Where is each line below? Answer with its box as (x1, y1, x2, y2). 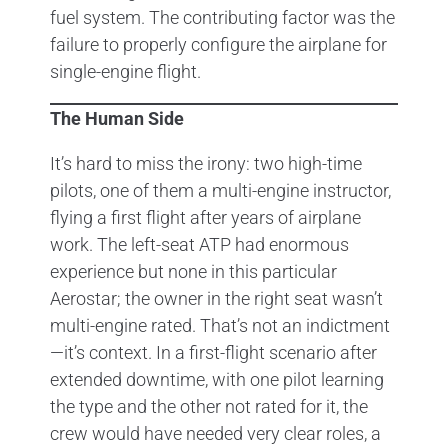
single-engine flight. (50, 60, 201, 82)
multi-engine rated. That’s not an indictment (50, 314, 390, 336)
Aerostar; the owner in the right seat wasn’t (50, 287, 383, 309)
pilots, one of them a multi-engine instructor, (50, 179, 391, 201)
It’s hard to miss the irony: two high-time (50, 152, 362, 174)
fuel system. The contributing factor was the (50, 6, 395, 28)
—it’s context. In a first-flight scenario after (50, 341, 377, 363)
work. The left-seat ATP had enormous (50, 233, 349, 255)
